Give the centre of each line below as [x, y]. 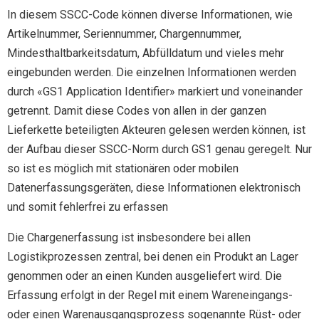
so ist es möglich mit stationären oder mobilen [123, 168]
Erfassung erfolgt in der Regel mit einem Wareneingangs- [150, 295]
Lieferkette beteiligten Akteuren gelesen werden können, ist [156, 130]
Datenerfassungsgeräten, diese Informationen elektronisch [154, 188]
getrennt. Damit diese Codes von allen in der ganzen [137, 111]
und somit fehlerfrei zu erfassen [88, 207]
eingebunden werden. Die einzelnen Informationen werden [152, 72]
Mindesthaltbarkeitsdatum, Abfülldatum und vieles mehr [146, 53]
